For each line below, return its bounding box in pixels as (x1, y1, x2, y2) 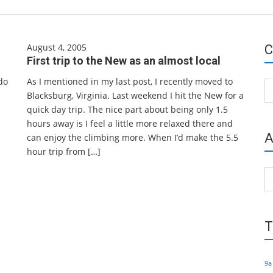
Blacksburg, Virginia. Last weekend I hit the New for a (27, 90, 244, 101)
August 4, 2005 (27, 41, 87, 53)
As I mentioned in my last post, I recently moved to (27, 76, 233, 87)
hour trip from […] (27, 146, 101, 157)
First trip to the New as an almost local (27, 54, 221, 67)
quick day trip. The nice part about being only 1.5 (27, 104, 228, 115)
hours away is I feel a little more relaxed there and (27, 118, 233, 129)
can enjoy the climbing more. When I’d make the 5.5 (27, 132, 238, 143)
